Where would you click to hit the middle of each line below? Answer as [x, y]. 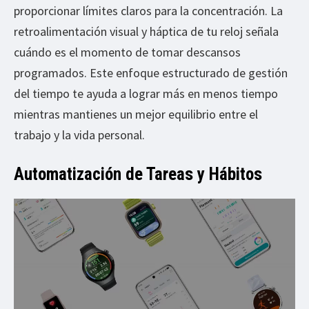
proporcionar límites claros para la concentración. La [148, 11]
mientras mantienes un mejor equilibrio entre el [136, 114]
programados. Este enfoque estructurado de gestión [151, 73]
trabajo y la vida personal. [79, 135]
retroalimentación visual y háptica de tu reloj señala [146, 32]
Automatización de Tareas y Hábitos [138, 175]
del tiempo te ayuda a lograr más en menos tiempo [146, 94]
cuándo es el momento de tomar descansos [127, 52]
